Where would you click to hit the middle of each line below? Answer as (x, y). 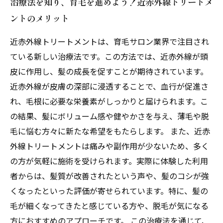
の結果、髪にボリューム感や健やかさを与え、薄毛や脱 (110, 116)
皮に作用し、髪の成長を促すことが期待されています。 (109, 71)
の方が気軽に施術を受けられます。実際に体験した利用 (109, 161)
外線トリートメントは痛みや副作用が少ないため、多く (110, 146)
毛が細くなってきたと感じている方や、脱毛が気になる (109, 206)
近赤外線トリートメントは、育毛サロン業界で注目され (110, 41)
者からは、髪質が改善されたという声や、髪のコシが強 (110, 176)
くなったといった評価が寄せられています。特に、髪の (109, 191)
